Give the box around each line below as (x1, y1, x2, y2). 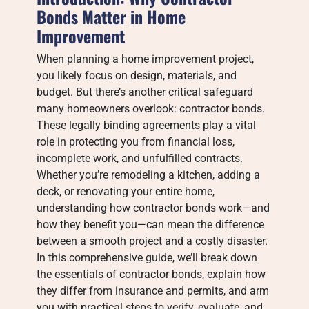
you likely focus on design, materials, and (37, 69, 237, 82)
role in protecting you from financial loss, (37, 135, 235, 148)
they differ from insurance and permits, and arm (37, 284, 270, 297)
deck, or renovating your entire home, (37, 185, 215, 198)
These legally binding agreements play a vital (37, 119, 257, 132)
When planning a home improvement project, (37, 52, 255, 66)
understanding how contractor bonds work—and (37, 201, 270, 215)
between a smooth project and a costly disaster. (37, 235, 268, 248)
